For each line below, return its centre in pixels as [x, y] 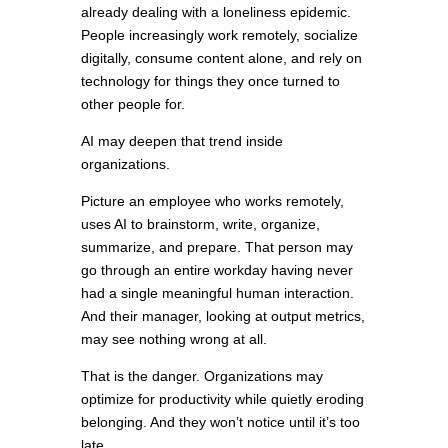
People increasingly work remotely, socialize [219, 35]
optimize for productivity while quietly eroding [222, 399]
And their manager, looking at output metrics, [222, 316]
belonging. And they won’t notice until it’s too [220, 422]
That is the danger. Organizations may [201, 376]
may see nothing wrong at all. [173, 339]
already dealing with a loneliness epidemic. [215, 12]
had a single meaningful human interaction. [217, 293]
